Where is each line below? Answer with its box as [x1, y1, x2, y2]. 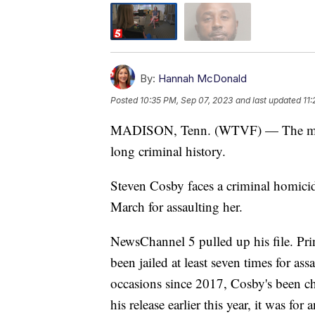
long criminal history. [110, 141, 226, 160]
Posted [110, 94, 140, 105]
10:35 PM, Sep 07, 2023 [140, 94, 233, 105]
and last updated [236, 94, 301, 105]
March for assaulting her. [110, 197, 243, 215]
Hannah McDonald [158, 71, 247, 85]
